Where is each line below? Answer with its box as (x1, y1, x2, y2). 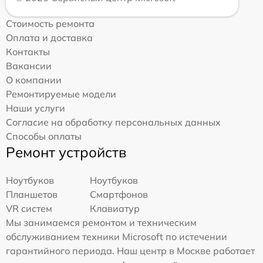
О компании (6, 73, 62, 86)
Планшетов (6, 188, 58, 200)
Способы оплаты (6, 130, 82, 142)
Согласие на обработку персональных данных (6, 116, 221, 128)
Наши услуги (6, 102, 65, 114)
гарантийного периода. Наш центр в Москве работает (6, 244, 255, 257)
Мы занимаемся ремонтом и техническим (6, 216, 197, 228)
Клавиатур (90, 202, 140, 214)
